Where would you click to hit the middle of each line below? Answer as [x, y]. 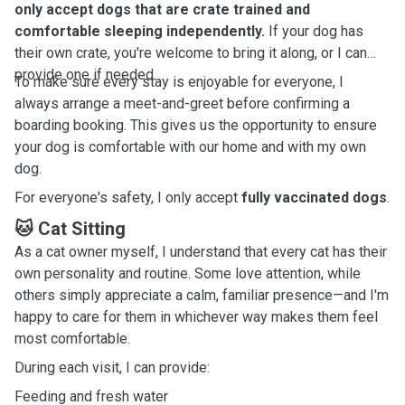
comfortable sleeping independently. [140, 31]
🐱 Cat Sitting [70, 229]
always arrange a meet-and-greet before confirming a [182, 104]
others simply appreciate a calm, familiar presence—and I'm [202, 295]
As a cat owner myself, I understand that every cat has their [201, 252]
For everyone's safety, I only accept [128, 198]
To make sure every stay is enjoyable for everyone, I [179, 82]
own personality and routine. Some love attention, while [188, 273]
